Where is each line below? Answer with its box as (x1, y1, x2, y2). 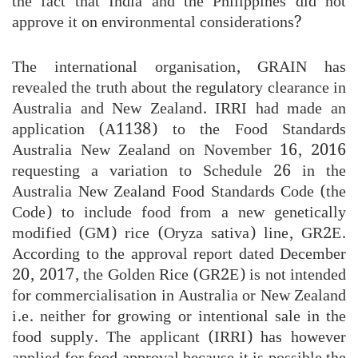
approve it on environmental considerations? (12, 9, 302, 35)
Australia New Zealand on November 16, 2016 (12, 137, 346, 163)
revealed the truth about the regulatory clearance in (12, 74, 346, 101)
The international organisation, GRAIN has (12, 54, 346, 80)
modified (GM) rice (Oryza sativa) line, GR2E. (12, 220, 346, 246)
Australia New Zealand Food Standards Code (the (12, 178, 346, 205)
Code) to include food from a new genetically (12, 199, 346, 225)
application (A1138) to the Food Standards (12, 116, 346, 142)
